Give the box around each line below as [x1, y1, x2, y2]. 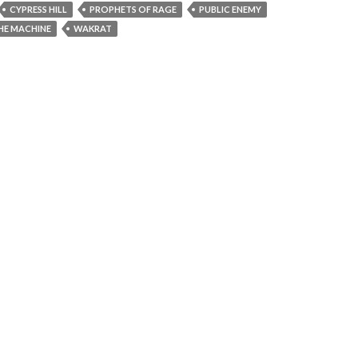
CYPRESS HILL [10, 3, 67, 14]
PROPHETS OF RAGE [89, 3, 177, 14]
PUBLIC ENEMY [199, 3, 261, 14]
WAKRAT [74, 22, 112, 34]
